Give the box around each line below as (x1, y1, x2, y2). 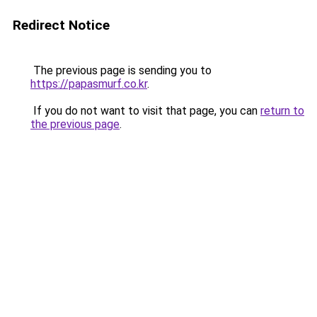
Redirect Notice (13, 17, 110, 33)
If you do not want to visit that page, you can (30, 104, 260, 117)
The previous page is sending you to (30, 64, 212, 77)
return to (260, 104, 304, 117)
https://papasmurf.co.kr (30, 77, 147, 91)
